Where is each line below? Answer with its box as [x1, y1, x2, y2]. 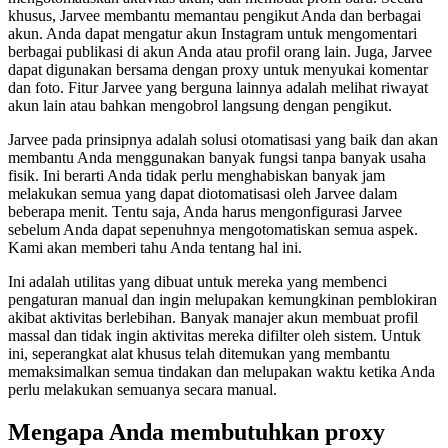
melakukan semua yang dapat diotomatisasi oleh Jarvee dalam [8, 185, 397, 203]
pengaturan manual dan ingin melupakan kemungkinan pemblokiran [8, 291, 437, 309]
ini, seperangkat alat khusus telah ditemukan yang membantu [8, 345, 390, 363]
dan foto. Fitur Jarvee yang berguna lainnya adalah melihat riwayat [8, 79, 428, 97]
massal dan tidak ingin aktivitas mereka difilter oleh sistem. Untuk [8, 327, 421, 345]
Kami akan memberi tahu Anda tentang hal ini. [8, 239, 302, 257]
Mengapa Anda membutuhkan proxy [8, 419, 385, 446]
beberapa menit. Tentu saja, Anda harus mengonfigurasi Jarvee [8, 203, 402, 221]
